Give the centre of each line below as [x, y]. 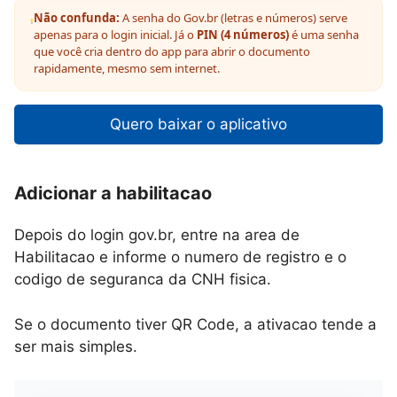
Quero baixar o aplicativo [198, 124]
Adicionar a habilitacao [113, 193]
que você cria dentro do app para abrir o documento [172, 51]
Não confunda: [77, 18]
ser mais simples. [76, 346]
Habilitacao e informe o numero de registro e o [180, 257]
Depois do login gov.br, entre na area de [157, 235]
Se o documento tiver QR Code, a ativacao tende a [195, 324]
